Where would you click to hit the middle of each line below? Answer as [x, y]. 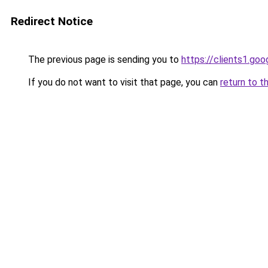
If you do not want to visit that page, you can [123, 82]
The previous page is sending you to [103, 60]
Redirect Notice [52, 21]
